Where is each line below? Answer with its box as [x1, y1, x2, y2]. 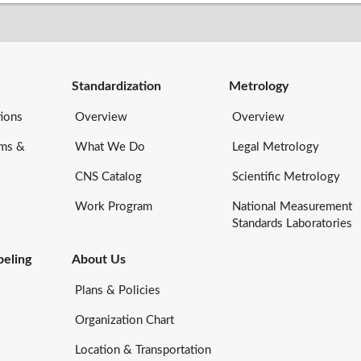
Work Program [75, 201, 153, 214]
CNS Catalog [75, 171, 143, 184]
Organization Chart [75, 313, 175, 326]
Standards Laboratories [231, 218, 352, 230]
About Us [72, 252, 127, 266]
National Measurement [231, 201, 352, 214]
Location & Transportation [75, 343, 212, 356]
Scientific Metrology [231, 171, 340, 184]
